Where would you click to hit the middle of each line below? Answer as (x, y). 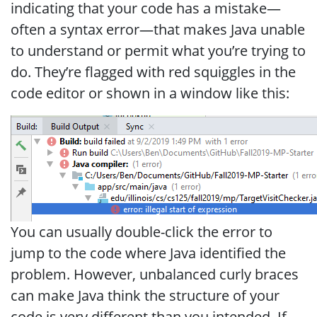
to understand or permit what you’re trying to (158, 50)
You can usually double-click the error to (142, 231)
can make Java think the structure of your (145, 295)
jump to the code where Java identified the (148, 253)
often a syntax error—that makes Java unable (158, 29)
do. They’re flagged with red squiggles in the (153, 71)
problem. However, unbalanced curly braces (155, 274)
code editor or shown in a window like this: (150, 93)
